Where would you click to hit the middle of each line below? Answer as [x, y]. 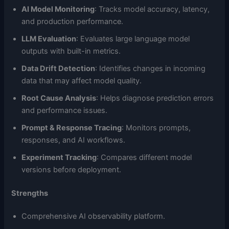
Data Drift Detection [59, 68]
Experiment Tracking [59, 157]
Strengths [30, 193]
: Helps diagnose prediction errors [155, 98]
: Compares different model [144, 157]
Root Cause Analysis [59, 98]
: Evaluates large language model [133, 39]
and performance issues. [65, 110]
